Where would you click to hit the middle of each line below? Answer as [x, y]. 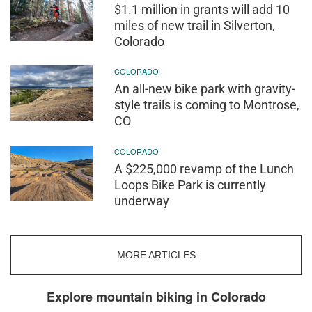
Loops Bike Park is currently [190, 185]
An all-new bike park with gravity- [205, 89]
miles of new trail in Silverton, [195, 25]
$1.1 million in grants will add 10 [202, 9]
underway [142, 201]
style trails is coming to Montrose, [207, 105]
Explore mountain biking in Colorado [156, 297]
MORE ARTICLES [156, 255]
